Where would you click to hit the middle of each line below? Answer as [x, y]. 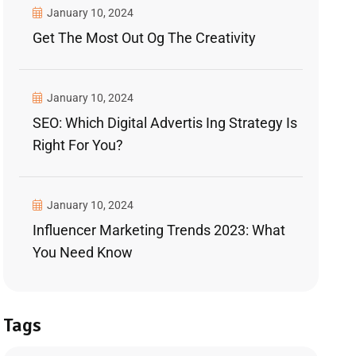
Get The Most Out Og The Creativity [145, 37]
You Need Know [83, 252]
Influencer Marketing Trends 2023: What [159, 230]
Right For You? [78, 145]
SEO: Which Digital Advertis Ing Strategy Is [165, 122]
